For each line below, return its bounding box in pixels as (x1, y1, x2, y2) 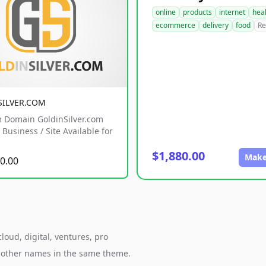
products (183, 7, 212, 17)
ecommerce (156, 20, 195, 30)
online (156, 7, 176, 17)
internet (219, 7, 245, 17)
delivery (202, 20, 229, 30)
